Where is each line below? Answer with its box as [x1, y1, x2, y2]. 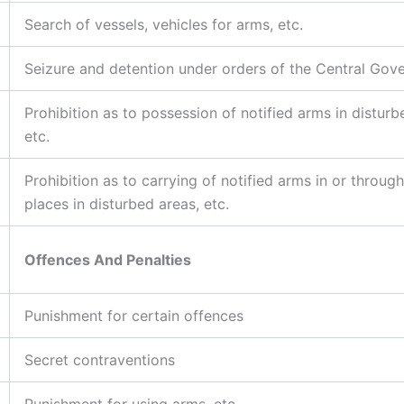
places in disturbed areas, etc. [24, 194, 229, 213]
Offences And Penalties [24, 250, 191, 269]
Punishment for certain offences [24, 306, 243, 325]
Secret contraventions [24, 350, 175, 369]
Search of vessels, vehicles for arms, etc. [24, 14, 303, 33]
